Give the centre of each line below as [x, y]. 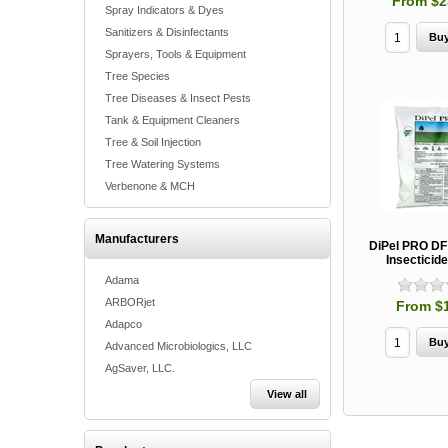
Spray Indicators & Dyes [164, 10]
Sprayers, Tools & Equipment [175, 54]
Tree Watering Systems [162, 164]
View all [286, 394]
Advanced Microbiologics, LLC [178, 346]
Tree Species [137, 76]
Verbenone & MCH [150, 186]
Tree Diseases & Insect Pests [178, 98]
